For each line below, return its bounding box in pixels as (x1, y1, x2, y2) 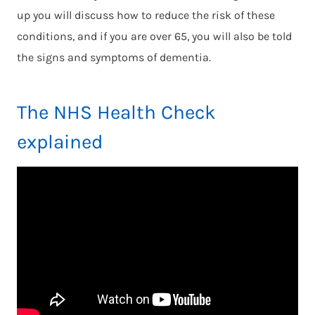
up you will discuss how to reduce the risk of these (17, 8, 275, 22)
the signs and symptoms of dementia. (17, 50, 211, 64)
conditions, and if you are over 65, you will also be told (17, 29, 292, 43)
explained (17, 129, 103, 153)
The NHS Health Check (17, 100, 216, 124)
